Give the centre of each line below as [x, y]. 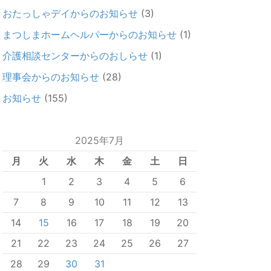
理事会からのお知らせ [51, 77]
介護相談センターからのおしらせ [75, 56]
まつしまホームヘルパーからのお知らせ [90, 34]
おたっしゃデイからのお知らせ [70, 13]
